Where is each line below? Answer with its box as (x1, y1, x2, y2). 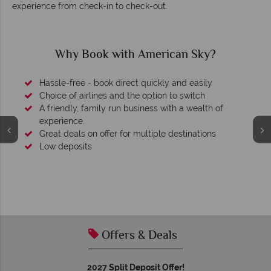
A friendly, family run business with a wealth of (39, 103, 223, 114)
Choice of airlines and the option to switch (39, 91, 205, 101)
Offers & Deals (98, 227, 177, 246)
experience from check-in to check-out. (12, 1, 168, 11)
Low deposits (39, 142, 92, 152)
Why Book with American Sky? (55, 46, 216, 65)
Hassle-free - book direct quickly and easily (39, 78, 212, 88)
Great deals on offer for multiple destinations (39, 129, 216, 139)
